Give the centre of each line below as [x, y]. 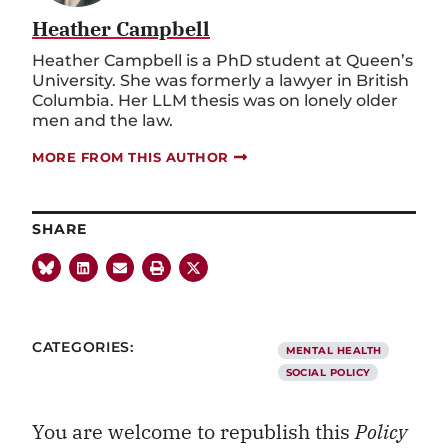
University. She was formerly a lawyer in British [220, 80]
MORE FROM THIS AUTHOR [130, 156]
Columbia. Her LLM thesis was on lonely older [215, 100]
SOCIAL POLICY [328, 372]
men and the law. [102, 120]
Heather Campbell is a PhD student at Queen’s [222, 60]
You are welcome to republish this [193, 431]
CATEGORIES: [83, 346]
